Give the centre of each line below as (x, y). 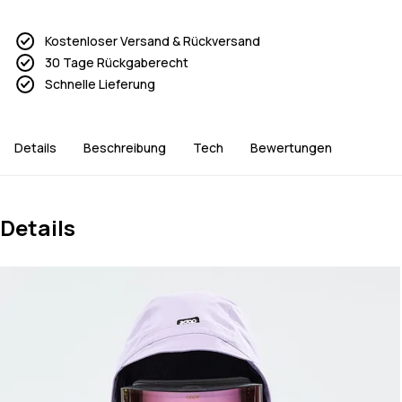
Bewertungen (291, 148)
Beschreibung (125, 148)
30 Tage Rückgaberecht (117, 63)
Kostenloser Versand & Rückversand (153, 41)
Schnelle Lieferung (100, 84)
